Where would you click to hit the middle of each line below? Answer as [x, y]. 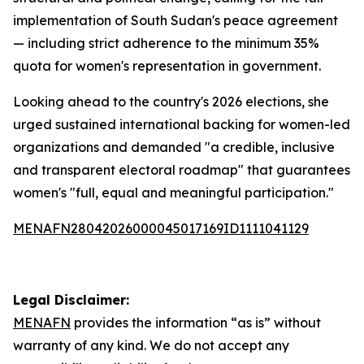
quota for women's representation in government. [167, 66]
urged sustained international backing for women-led [182, 124]
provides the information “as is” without [196, 323]
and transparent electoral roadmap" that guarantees [182, 170]
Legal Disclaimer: [71, 300]
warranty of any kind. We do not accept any [151, 345]
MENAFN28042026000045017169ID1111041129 [161, 228]
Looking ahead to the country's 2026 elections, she [171, 102]
